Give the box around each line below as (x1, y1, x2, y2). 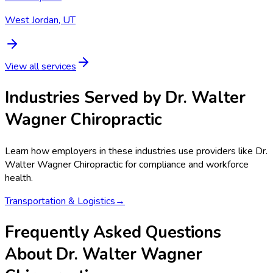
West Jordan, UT (5, 13, 76, 27)
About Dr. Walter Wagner (5, 243, 202, 265)
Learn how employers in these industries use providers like (5, 144, 255, 158)
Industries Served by (5, 87, 165, 109)
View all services (5, 59, 76, 73)
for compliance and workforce (122, 157, 249, 171)
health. (5, 171, 33, 185)
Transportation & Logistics (5, 194, 115, 208)
